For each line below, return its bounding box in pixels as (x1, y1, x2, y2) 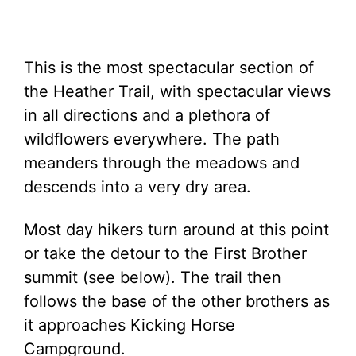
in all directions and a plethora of (24, 106, 270, 125)
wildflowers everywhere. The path (24, 130, 280, 149)
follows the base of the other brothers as (24, 292, 330, 311)
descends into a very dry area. (24, 177, 251, 196)
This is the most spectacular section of (24, 58, 314, 77)
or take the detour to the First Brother (24, 244, 307, 263)
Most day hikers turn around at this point (24, 220, 329, 239)
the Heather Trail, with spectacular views (24, 82, 331, 101)
